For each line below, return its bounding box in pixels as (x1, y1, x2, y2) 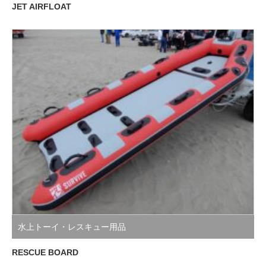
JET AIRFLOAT (12, 2, 71, 12)
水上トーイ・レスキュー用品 (18, 222, 126, 232)
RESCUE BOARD (12, 248, 78, 258)
